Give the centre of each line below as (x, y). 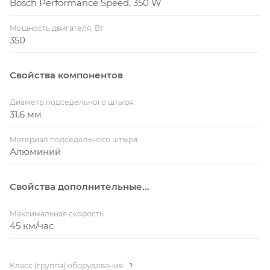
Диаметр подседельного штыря (71, 102)
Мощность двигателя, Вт (57, 28)
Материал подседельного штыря (74, 140)
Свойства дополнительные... (80, 187)
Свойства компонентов (66, 75)
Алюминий (35, 152)
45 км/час (32, 226)
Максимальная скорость (57, 214)
